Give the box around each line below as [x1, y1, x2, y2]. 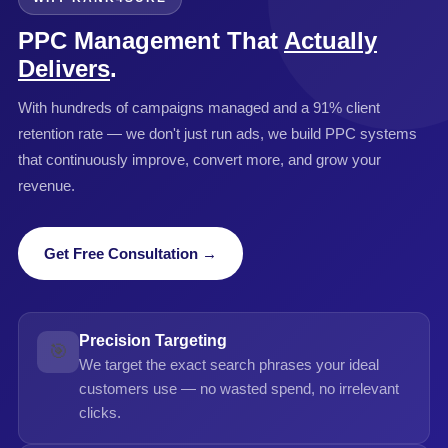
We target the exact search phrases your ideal [79, 356, 379, 373]
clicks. [79, 404, 121, 421]
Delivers [18, 55, 110, 82]
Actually [284, 27, 377, 54]
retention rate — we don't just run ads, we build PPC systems [18, 125, 417, 142]
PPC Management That [18, 27, 284, 54]
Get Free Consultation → [44, 245, 217, 262]
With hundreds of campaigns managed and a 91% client [18, 99, 380, 116]
